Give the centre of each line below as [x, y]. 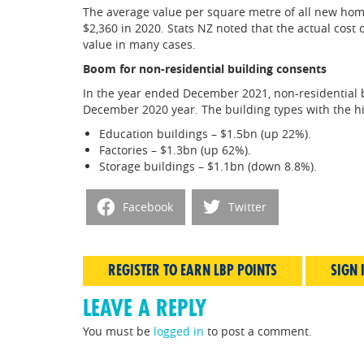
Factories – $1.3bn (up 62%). [175, 149]
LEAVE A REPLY [145, 308]
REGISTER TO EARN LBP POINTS [193, 270]
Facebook [148, 207]
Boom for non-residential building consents [205, 68]
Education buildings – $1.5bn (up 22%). [205, 133]
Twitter [247, 207]
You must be [118, 331]
